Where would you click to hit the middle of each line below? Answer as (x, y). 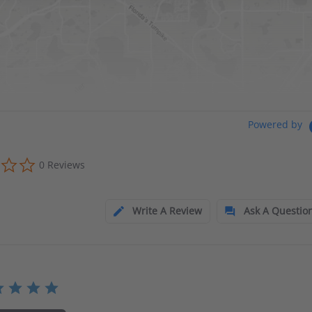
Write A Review (167, 210)
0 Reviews (62, 164)
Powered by (276, 125)
